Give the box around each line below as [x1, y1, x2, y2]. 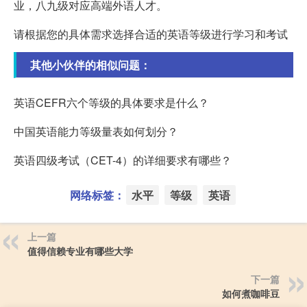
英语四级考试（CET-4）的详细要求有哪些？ [14, 151, 232, 168]
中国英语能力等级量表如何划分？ [14, 123, 178, 139]
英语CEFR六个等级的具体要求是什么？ [14, 94, 209, 110]
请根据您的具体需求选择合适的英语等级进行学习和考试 [14, 25, 288, 42]
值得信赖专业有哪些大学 [27, 243, 133, 258]
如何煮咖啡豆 [222, 286, 280, 300]
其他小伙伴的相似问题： [30, 56, 151, 73]
